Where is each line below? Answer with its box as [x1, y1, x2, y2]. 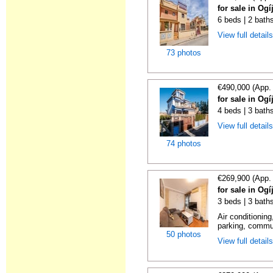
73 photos [166, 48, 201, 57]
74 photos [166, 139, 201, 148]
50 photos [166, 230, 201, 239]
